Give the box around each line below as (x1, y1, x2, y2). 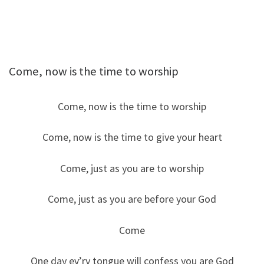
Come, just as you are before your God (48, 192, 216, 206)
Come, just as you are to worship (60, 161, 204, 175)
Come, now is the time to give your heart (42, 130, 222, 144)
